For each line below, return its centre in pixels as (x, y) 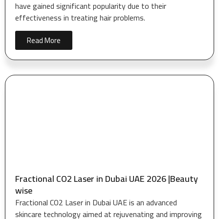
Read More (44, 40)
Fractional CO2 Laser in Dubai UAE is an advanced (96, 202)
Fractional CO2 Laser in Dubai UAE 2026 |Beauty (107, 178)
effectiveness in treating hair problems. (80, 18)
